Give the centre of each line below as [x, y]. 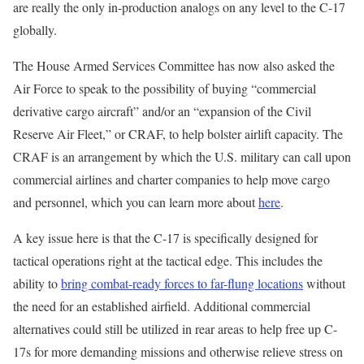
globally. [35, 30]
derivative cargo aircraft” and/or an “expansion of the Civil [162, 111]
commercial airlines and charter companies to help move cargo [171, 180]
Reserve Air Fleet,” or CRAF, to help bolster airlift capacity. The [178, 134]
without [324, 284]
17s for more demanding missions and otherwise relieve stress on [178, 352]
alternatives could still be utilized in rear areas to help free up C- [175, 329]
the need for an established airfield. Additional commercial [162, 306]
